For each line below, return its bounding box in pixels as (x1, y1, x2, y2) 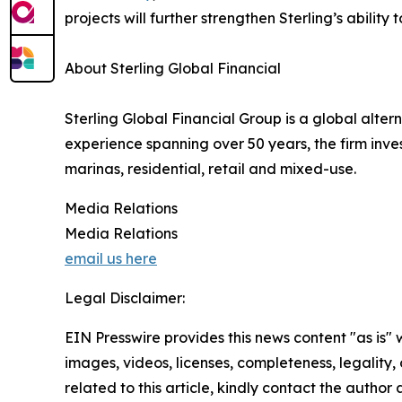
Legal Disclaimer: (65, 288, 185, 307)
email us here (65, 249, 157, 267)
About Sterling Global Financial (65, 58, 281, 77)
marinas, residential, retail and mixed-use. (65, 159, 356, 178)
